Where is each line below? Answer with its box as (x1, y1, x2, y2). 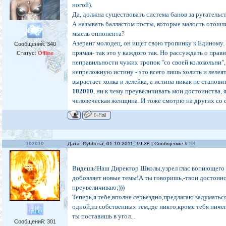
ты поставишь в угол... (72, 212, 136, 220)
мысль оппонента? (72, 30, 125, 38)
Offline (37, 50, 53, 56)
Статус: (16, 50, 38, 56)
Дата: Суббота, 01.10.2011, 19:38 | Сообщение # (68, 141, 190, 147)
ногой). (72, 1, 93, 9)
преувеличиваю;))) (72, 184, 125, 192)
